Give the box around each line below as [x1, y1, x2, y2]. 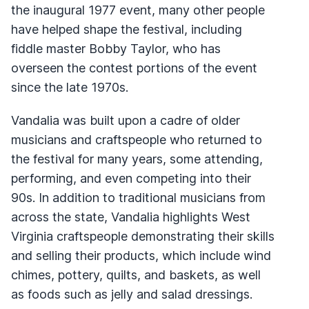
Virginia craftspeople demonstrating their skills [11, 228, 275, 243]
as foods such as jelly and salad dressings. [11, 286, 252, 301]
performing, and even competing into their [11, 170, 251, 186]
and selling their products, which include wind [11, 248, 271, 263]
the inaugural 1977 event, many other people [11, 2, 265, 17]
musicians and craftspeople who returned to [11, 132, 262, 147]
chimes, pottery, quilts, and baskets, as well [11, 267, 261, 282]
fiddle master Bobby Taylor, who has [11, 41, 221, 56]
